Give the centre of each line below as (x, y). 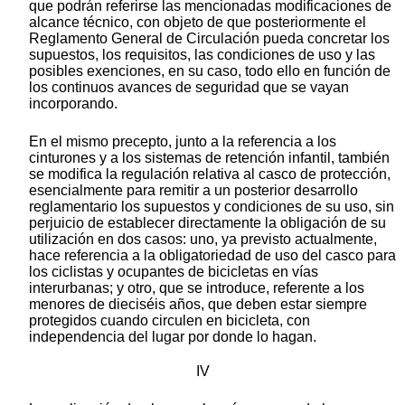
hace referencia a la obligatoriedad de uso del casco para (212, 256)
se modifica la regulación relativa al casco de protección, (210, 174)
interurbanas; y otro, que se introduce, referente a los (197, 288)
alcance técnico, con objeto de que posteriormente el (198, 23)
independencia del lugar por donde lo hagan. (173, 337)
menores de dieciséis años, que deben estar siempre (198, 305)
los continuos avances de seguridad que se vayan (189, 88)
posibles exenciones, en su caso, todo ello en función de (210, 71)
